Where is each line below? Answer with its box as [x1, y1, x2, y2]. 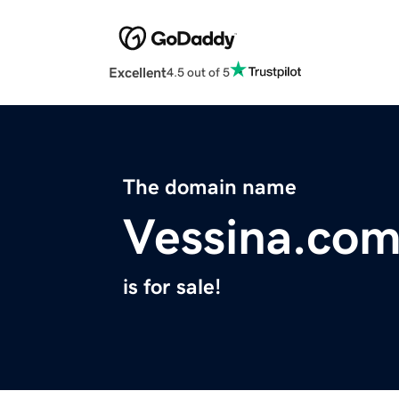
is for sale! [123, 276, 221, 298]
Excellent [109, 65, 167, 80]
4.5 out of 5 [167, 65, 230, 78]
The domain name [123, 176, 297, 199]
